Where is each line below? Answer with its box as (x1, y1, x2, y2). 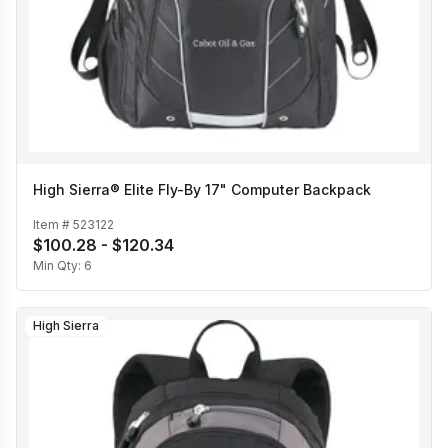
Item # (33, 216, 73, 232)
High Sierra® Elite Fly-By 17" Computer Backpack (33, 181, 371, 199)
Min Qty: (33, 257, 84, 273)
